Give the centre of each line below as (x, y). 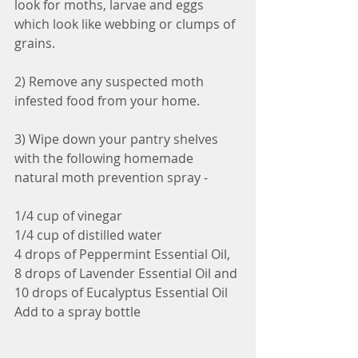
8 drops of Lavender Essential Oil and (127, 273)
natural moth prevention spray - (113, 177)
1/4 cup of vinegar (70, 216)
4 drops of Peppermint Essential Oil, (124, 254)
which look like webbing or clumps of (126, 24)
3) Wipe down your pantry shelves (118, 139)
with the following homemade (105, 158)
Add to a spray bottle (79, 312)
